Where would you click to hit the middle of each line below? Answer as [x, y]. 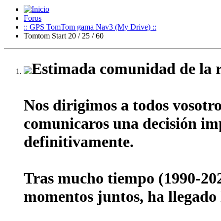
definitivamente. [79, 142]
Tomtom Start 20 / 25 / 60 [64, 36]
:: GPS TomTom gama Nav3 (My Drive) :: [90, 27]
